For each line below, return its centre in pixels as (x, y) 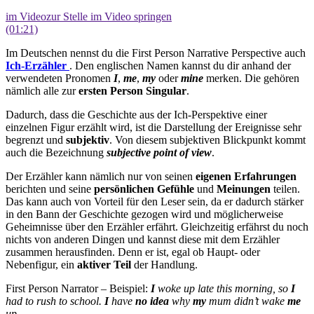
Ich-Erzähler (37, 66)
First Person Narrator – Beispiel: (78, 289)
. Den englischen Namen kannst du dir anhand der (180, 66)
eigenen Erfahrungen (246, 177)
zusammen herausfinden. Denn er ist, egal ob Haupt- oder (133, 252)
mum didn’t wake (247, 301)
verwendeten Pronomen (60, 78)
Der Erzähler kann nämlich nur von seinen (101, 177)
